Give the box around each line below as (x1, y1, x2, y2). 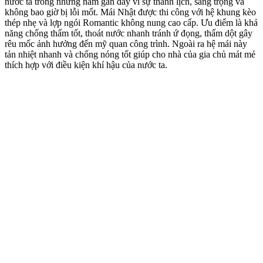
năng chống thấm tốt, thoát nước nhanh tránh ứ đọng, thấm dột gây (5, 28, 252, 38)
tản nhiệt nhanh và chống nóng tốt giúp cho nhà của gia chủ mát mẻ (5, 49, 255, 59)
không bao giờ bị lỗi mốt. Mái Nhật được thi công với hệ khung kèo (5, 6, 256, 17)
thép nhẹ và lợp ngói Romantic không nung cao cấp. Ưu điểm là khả (5, 17, 258, 28)
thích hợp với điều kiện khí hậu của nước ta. (5, 59, 167, 70)
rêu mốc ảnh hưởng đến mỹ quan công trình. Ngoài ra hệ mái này (5, 38, 247, 49)
